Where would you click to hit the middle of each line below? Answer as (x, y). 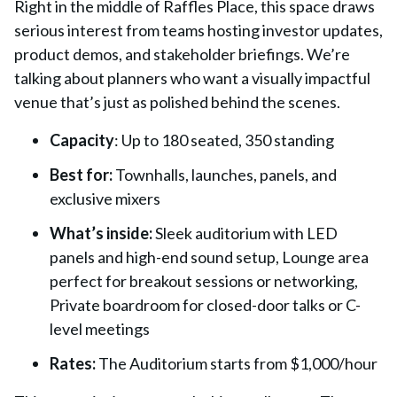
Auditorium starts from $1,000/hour (253, 363)
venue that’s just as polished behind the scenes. (177, 102)
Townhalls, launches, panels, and (225, 175)
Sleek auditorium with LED (246, 233)
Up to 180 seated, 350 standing (226, 140)
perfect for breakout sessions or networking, (204, 281)
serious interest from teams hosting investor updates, (198, 30)
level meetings (100, 329)
